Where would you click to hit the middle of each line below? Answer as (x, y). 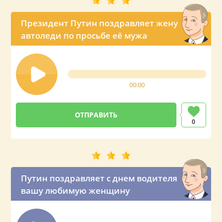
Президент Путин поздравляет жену (100, 23)
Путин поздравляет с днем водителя (99, 178)
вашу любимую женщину (76, 191)
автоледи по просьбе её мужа (84, 35)
